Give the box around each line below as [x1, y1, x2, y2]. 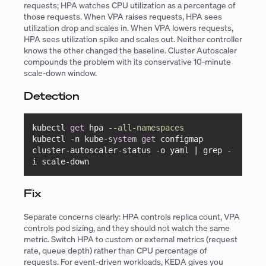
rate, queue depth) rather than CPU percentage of [24, 245, 207, 256]
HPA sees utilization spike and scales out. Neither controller [24, 33, 242, 45]
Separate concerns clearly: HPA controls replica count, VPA [24, 211, 240, 223]
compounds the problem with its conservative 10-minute [24, 55, 231, 67]
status [122, 145, 156, 155]
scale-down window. [24, 66, 97, 78]
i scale [32, 156, 66, 166]
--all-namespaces [108, 122, 185, 132]
